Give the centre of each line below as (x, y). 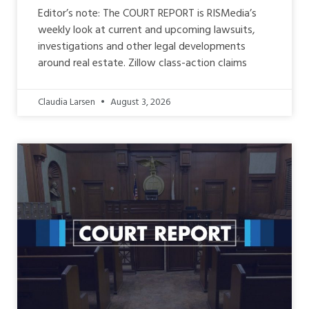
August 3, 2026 (139, 102)
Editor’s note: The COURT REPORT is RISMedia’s (147, 13)
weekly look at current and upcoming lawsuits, (147, 30)
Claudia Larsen (68, 102)
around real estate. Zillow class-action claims (142, 63)
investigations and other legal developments (142, 47)
